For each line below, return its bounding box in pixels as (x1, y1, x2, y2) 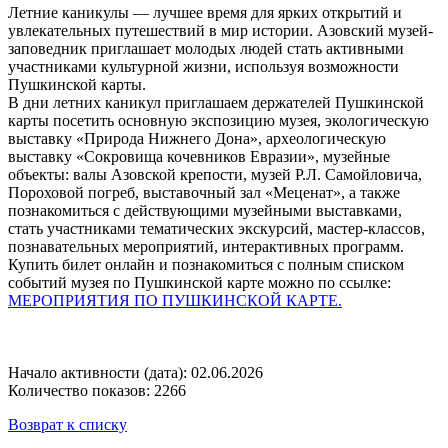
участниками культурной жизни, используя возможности (8, 58, 399, 76)
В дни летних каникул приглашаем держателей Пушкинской (8, 94, 424, 112)
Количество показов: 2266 (8, 382, 186, 400)
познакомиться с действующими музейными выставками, (8, 202, 402, 220)
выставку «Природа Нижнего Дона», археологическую (8, 130, 386, 148)
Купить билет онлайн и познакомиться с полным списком (8, 256, 404, 274)
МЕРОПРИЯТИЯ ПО (8, 292, 162, 310)
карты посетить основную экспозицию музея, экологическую (8, 112, 429, 130)
